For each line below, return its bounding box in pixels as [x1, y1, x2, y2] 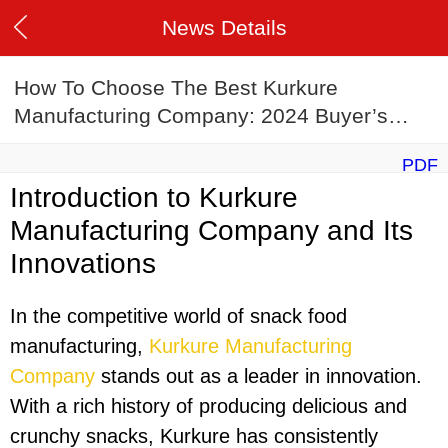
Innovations [10, 248, 156, 280]
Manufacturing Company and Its [10, 215, 413, 247]
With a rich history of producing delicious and [10, 395, 407, 418]
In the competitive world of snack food [10, 305, 347, 328]
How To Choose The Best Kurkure [14, 76, 338, 100]
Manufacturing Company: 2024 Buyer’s [14, 104, 388, 128]
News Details [161, 16, 287, 39]
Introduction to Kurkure [10, 182, 298, 214]
